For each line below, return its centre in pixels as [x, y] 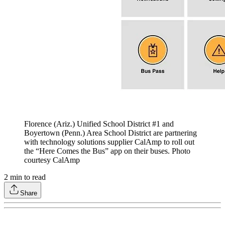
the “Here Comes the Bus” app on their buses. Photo [107, 151]
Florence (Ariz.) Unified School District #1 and [99, 124]
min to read [27, 177]
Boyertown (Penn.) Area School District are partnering [110, 133]
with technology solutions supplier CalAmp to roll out [109, 142]
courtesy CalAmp [52, 160]
